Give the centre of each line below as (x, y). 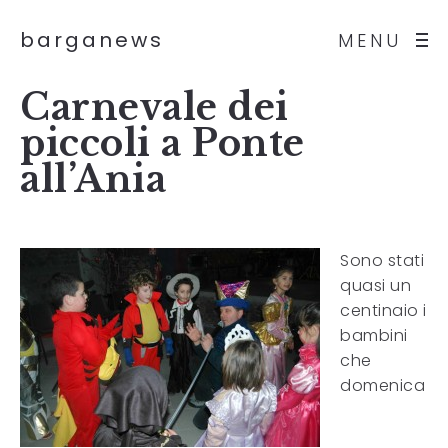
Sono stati (382, 260)
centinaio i (383, 310)
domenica (382, 385)
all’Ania (93, 179)
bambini (374, 335)
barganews (92, 40)
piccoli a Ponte (162, 143)
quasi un (375, 285)
